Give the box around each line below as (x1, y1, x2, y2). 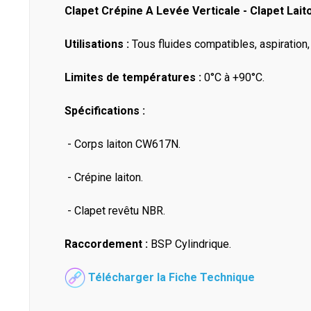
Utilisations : (65, 37, 129, 51)
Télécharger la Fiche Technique (88, 270, 255, 284)
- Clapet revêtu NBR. (65, 203, 165, 217)
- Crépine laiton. (65, 170, 143, 184)
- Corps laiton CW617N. (65, 137, 180, 151)
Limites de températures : (65, 70, 201, 84)
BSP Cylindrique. (151, 237, 231, 251)
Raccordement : (65, 237, 151, 251)
